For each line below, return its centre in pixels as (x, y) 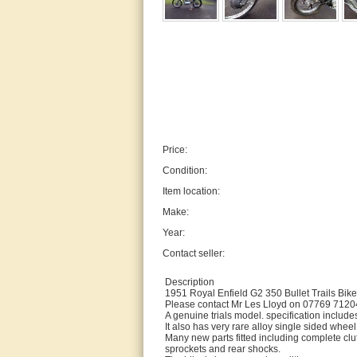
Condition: (185, 171)
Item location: (191, 191)
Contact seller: (194, 253)
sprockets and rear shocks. (223, 349)
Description (190, 282)
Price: (175, 150)
